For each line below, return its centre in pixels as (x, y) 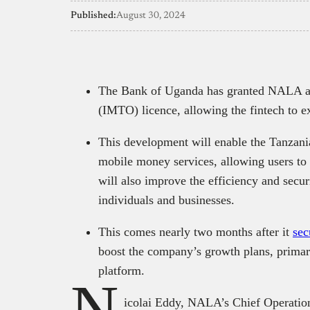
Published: (93, 16)
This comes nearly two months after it (195, 231)
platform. (121, 270)
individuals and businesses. (166, 200)
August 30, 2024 (151, 16)
